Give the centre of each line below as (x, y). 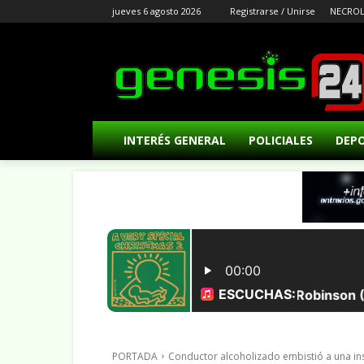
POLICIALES (281, 141)
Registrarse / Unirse (273, 11)
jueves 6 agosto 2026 (156, 11)
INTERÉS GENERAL (175, 141)
